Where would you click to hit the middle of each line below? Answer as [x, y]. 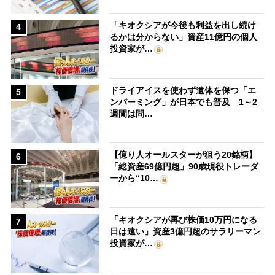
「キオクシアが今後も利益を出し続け [183, 25]
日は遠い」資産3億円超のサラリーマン [186, 232]
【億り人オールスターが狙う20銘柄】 [184, 155]
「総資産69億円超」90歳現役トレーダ [184, 167]
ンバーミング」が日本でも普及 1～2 [184, 102]
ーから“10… [134, 178]
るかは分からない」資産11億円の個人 [184, 37]
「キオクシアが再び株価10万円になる [184, 220]
